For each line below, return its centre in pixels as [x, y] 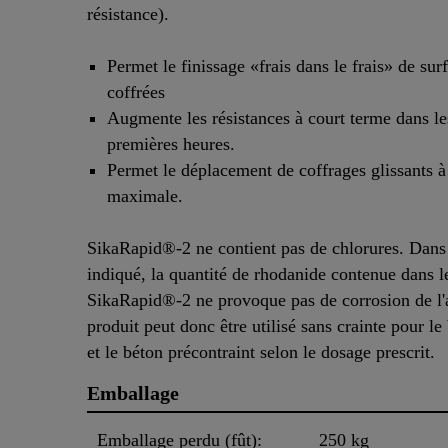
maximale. [145, 196]
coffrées [136, 92]
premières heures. [171, 144]
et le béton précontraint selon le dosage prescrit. [266, 352]
